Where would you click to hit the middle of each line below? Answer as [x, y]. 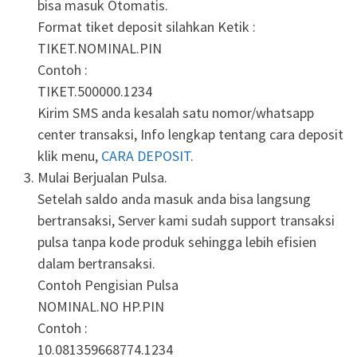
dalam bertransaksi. [96, 263]
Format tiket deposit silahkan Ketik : [147, 26]
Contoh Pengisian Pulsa [108, 284]
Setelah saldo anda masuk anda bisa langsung [174, 198]
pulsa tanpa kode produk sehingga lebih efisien [177, 241]
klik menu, [69, 155]
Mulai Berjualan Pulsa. [102, 177]
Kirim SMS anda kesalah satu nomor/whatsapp [176, 112]
